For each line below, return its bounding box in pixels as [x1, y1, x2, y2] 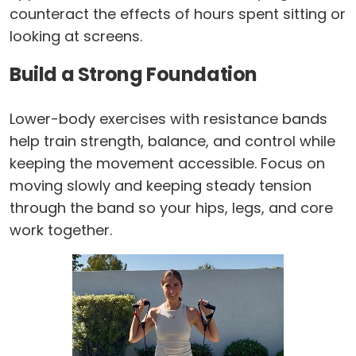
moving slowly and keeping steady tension [10, 175, 311, 195]
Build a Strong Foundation [10, 60, 257, 87]
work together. [10, 219, 112, 240]
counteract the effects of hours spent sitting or [10, 3, 346, 24]
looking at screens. [10, 25, 142, 46]
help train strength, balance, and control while [10, 130, 335, 151]
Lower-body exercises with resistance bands [10, 108, 327, 129]
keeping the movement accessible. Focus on [10, 153, 325, 173]
